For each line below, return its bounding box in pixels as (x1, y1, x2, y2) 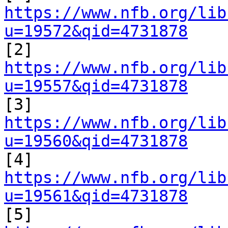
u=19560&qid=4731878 (4, 132, 188, 151)
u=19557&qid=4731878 (4, 77, 188, 96)
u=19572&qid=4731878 (4, 22, 188, 41)
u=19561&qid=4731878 (4, 187, 188, 206)
